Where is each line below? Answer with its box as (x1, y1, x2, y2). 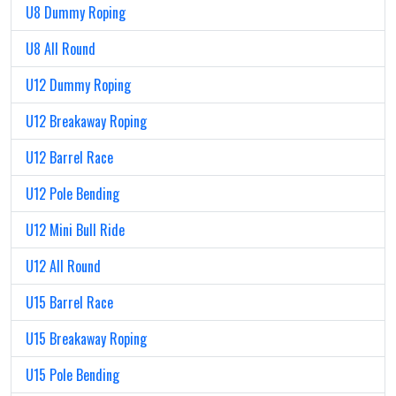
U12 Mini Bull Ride (26, 219, 125, 241)
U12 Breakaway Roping (26, 110, 147, 133)
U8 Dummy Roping (26, 2, 126, 24)
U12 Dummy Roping (26, 74, 131, 96)
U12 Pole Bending (26, 183, 119, 205)
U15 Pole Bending (26, 364, 119, 386)
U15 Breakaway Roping (26, 328, 147, 350)
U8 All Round (26, 38, 95, 60)
